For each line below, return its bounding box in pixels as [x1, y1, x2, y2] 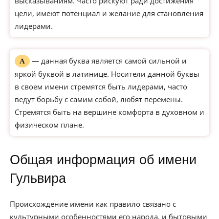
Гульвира [10, 171, 66, 186]
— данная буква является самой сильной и [30, 56, 187, 66]
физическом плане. [15, 120, 84, 130]
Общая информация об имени [10, 153, 197, 167]
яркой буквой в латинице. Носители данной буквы [15, 69, 199, 79]
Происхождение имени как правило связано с [10, 199, 176, 209]
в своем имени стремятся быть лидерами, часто [15, 82, 187, 91]
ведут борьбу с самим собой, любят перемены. [15, 94, 183, 104]
